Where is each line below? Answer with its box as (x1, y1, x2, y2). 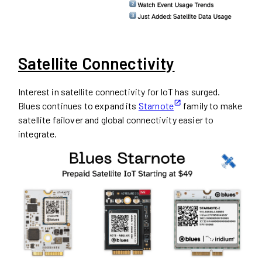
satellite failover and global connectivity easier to (18, 114, 214, 126)
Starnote (138, 100, 174, 112)
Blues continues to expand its (18, 100, 139, 112)
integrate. (18, 128, 57, 140)
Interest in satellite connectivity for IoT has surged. (18, 86, 220, 98)
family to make (181, 100, 243, 112)
